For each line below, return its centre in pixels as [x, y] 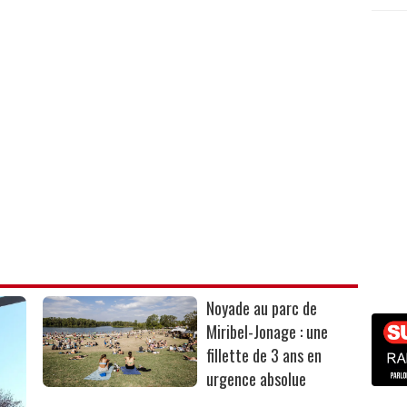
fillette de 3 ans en [264, 355]
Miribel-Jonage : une [268, 331]
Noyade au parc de [262, 308]
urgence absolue [258, 378]
